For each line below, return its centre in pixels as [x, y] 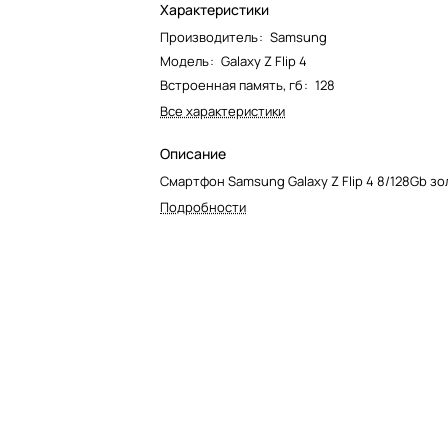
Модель [184, 60]
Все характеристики [222, 110]
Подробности [203, 206]
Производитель [209, 36]
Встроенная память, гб [231, 84]
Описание [193, 153]
